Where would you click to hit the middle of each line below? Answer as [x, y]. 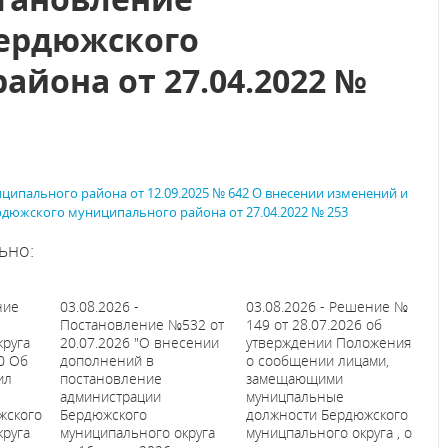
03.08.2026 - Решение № [326, 306]
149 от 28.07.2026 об [313, 324]
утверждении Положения [328, 342]
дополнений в [107, 360]
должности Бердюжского [326, 414]
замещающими [294, 378]
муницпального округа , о [328, 432]
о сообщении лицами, [317, 360]
